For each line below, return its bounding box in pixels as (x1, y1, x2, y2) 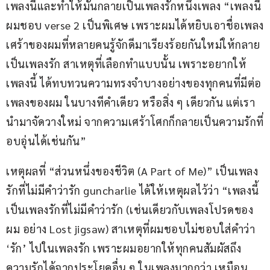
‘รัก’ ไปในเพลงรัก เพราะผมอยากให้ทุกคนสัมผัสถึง (6, 241, 242, 256)
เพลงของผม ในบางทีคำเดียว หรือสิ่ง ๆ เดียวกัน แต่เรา (6, 95, 255, 110)
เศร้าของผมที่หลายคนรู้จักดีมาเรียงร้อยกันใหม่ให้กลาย (6, 37, 260, 52)
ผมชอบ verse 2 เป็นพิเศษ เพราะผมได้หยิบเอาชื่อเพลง (6, 18, 264, 33)
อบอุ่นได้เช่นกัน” (6, 134, 86, 148)
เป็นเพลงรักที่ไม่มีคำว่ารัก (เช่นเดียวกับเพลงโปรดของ (6, 202, 253, 217)
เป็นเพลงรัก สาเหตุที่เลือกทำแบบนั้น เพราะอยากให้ (6, 57, 246, 71)
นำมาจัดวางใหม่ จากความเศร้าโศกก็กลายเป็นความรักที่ (6, 115, 264, 129)
